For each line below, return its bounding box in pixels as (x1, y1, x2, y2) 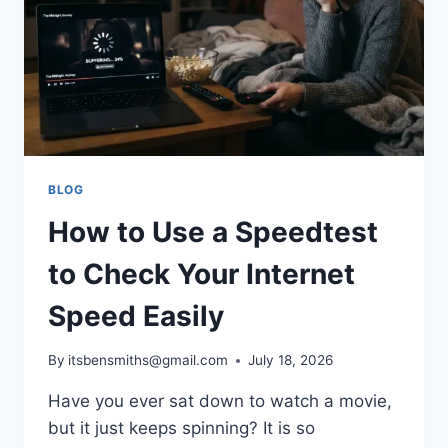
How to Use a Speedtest (48, 214, 378, 249)
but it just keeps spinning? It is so (48, 418, 315, 439)
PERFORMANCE (133, 9, 245, 26)
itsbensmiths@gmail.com (68, 352, 229, 369)
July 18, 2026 (248, 352, 334, 369)
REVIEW (133, 30, 191, 47)
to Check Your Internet (48, 256, 355, 291)
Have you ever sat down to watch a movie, (48, 391, 392, 412)
